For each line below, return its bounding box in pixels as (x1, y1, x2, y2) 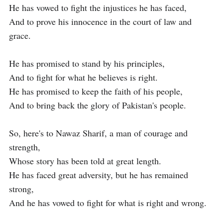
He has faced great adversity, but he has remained (9, 169, 188, 181)
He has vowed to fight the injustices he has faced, (9, 1, 187, 13)
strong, (9, 183, 34, 195)
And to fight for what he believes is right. (9, 71, 158, 83)
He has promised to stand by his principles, (9, 57, 165, 69)
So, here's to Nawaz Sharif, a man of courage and (9, 127, 188, 139)
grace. (9, 29, 31, 41)
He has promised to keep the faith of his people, (9, 85, 183, 97)
